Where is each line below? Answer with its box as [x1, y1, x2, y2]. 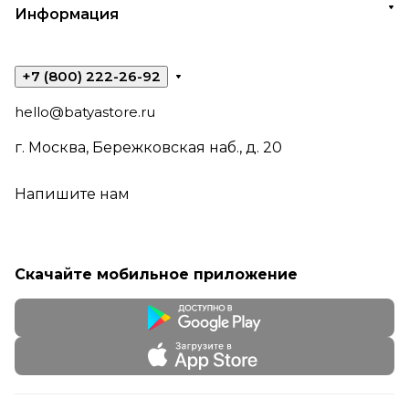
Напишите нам [15, 185, 130, 203]
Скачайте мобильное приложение [15, 266, 298, 283]
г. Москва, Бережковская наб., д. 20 [15, 139, 282, 156]
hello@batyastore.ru [15, 103, 155, 121]
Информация [15, 5, 119, 23]
